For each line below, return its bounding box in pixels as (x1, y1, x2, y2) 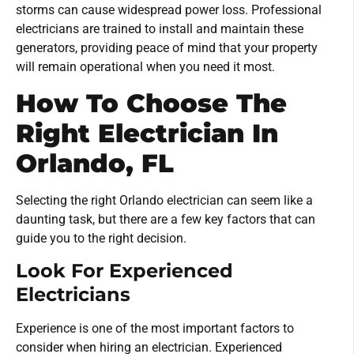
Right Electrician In (16, 117, 278, 149)
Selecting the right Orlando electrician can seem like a (16, 192, 313, 208)
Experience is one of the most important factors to (16, 320, 294, 336)
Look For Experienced (16, 258, 233, 282)
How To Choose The (16, 87, 287, 119)
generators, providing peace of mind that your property (16, 40, 318, 56)
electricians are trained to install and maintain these (16, 21, 303, 37)
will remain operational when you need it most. (16, 59, 275, 75)
